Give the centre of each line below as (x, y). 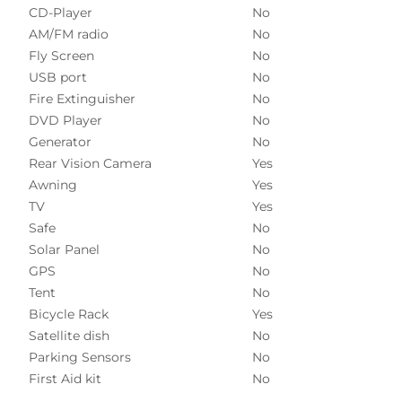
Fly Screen (61, 55)
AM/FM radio (69, 34)
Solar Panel (64, 249)
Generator (60, 141)
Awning (53, 184)
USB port (58, 77)
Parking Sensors (80, 357)
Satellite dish (69, 335)
